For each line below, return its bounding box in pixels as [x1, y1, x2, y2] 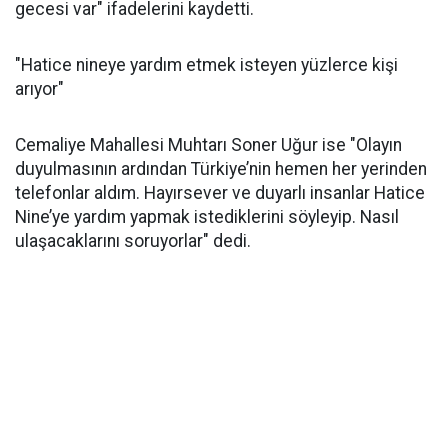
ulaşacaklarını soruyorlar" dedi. [15, 231, 251, 251]
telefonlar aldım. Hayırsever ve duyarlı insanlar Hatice [15, 183, 425, 203]
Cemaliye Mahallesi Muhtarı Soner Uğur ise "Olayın [15, 135, 402, 155]
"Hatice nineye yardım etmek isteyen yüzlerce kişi [15, 55, 398, 75]
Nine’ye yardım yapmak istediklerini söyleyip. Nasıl [15, 207, 399, 227]
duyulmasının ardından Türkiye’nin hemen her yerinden [15, 159, 427, 179]
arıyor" [15, 79, 64, 99]
